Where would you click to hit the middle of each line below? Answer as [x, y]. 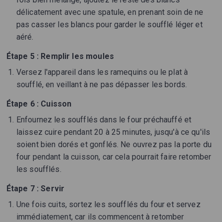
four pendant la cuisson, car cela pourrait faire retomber [114, 157]
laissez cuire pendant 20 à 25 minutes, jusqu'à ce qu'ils [113, 132]
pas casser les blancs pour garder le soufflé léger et [109, 25]
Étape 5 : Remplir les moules [60, 56]
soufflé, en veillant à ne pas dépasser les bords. [102, 85]
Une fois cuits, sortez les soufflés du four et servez [108, 205]
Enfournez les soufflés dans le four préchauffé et [104, 120]
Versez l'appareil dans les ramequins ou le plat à [102, 72]
